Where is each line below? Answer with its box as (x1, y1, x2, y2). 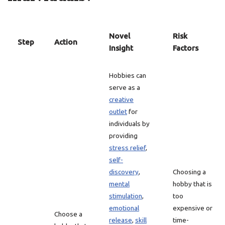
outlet (109, 107, 127, 116)
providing (109, 132, 138, 140)
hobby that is (173, 180, 212, 188)
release (109, 216, 132, 224)
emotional (109, 204, 139, 212)
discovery (109, 168, 139, 176)
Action (54, 38, 77, 46)
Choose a (54, 210, 82, 218)
